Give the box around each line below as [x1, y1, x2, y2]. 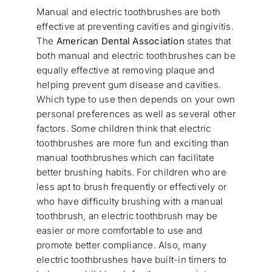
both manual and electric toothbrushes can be [36, 50, 236, 62]
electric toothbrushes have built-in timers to [36, 254, 227, 266]
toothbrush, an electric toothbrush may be [36, 210, 218, 222]
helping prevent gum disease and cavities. [36, 79, 222, 91]
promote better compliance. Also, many [36, 239, 207, 251]
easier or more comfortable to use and [36, 225, 203, 237]
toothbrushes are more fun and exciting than [36, 137, 229, 149]
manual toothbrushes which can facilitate [36, 152, 214, 164]
